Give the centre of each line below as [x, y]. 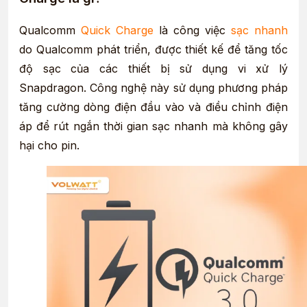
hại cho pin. [49, 145]
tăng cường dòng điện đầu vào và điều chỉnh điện [153, 107]
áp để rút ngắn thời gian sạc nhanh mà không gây [153, 126]
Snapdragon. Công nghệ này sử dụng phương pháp [153, 87]
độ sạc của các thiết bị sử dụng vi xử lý [153, 68]
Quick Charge [117, 30]
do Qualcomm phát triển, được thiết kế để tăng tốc [153, 49]
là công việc [192, 30]
